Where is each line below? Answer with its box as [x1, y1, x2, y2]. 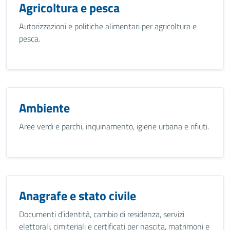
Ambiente [19, 99, 70, 117]
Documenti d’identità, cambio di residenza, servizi [19, 208, 184, 220]
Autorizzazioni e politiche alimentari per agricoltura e [19, 20, 197, 32]
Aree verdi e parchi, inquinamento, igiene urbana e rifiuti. [19, 120, 209, 132]
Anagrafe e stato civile [19, 186, 136, 205]
